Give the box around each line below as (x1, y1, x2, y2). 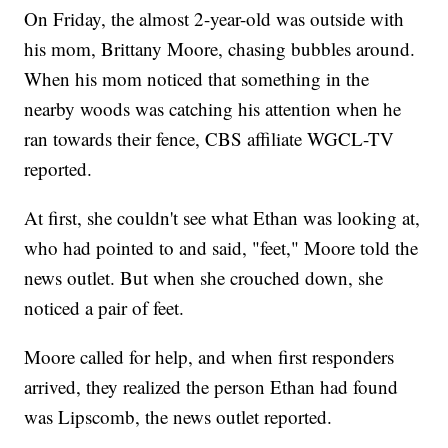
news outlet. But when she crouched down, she (24, 265, 384, 291)
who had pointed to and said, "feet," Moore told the (24, 235, 419, 261)
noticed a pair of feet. (24, 295, 185, 321)
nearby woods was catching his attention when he (24, 96, 402, 122)
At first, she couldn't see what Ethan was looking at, (24, 205, 421, 231)
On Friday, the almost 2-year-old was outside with (24, 6, 405, 32)
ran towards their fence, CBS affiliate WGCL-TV (24, 126, 395, 152)
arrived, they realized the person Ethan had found (24, 374, 399, 400)
